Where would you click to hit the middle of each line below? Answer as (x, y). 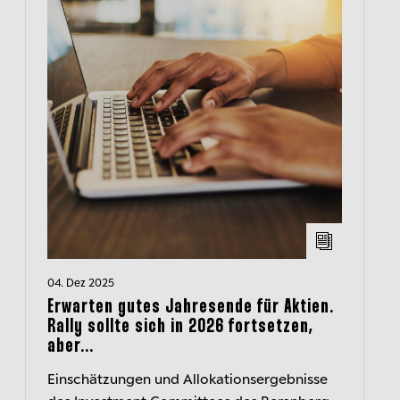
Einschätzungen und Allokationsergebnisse (187, 378)
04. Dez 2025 (81, 282)
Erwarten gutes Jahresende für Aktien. (191, 307)
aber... (71, 346)
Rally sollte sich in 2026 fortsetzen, (180, 327)
